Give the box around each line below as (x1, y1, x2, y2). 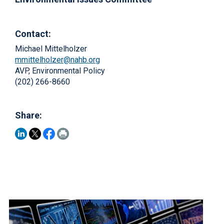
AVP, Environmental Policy (15, 66, 105, 75)
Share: (15, 110, 42, 120)
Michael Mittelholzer (15, 44, 87, 53)
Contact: (15, 28, 51, 39)
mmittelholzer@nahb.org (15, 55, 100, 64)
